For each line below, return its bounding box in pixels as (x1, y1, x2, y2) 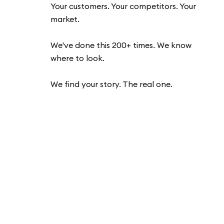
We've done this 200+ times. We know (50, 40, 191, 50)
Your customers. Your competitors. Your (50, 1, 196, 11)
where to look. (50, 53, 104, 63)
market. (50, 14, 79, 24)
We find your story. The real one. (50, 79, 172, 89)
